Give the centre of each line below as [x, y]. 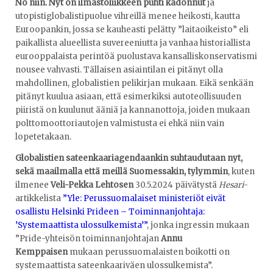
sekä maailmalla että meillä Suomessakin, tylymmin [122, 172]
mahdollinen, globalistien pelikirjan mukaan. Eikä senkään [134, 83]
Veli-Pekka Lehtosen [92, 185]
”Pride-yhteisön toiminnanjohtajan [88, 239]
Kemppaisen [41, 252]
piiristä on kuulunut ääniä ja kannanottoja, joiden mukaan [133, 110]
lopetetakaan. [43, 136]
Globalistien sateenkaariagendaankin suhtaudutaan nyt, [129, 158]
